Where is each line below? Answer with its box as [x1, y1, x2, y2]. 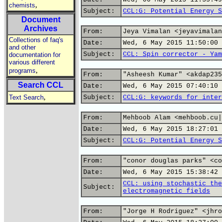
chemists [9, 1, 35, 9]
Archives [24, 24, 57, 33]
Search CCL [18, 81, 63, 89]
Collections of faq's [9, 36, 63, 44]
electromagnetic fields [123, 187, 210, 195]
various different [9, 58, 55, 66]
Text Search [9, 94, 44, 101]
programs [9, 67, 36, 74]
